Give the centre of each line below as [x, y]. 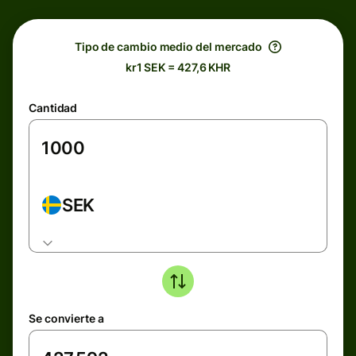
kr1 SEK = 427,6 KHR [178, 67]
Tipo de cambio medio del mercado [168, 46]
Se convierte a [66, 318]
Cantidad [53, 108]
